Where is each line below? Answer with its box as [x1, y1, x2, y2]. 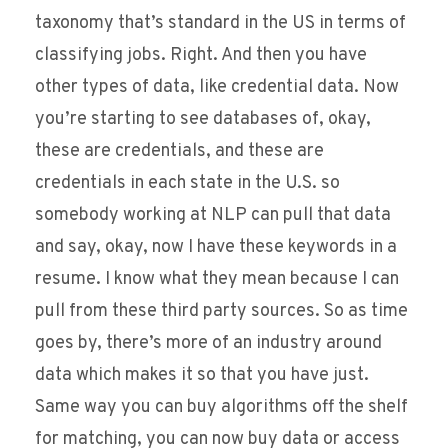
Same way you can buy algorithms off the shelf [35, 396, 408, 420]
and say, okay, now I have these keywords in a [35, 236, 397, 260]
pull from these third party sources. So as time [35, 300, 408, 324]
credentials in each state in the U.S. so [35, 172, 340, 196]
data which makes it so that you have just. [35, 364, 369, 388]
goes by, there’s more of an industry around [35, 332, 382, 356]
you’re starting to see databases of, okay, [35, 108, 371, 132]
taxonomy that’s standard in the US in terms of [35, 12, 406, 36]
